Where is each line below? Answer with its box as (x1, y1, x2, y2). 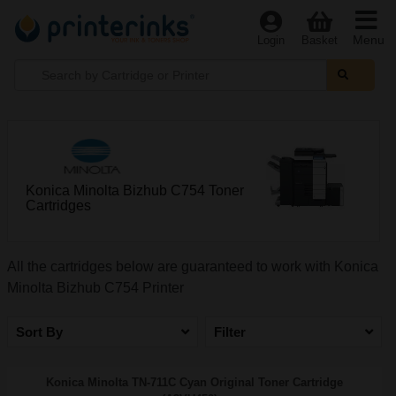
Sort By (16, 324, 63, 339)
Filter (214, 324, 246, 339)
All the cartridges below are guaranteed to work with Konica (7, 259, 378, 274)
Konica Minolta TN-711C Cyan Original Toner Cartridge (46, 376, 343, 389)
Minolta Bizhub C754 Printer (7, 280, 184, 295)
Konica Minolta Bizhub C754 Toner (26, 183, 244, 198)
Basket (301, 34, 338, 47)
